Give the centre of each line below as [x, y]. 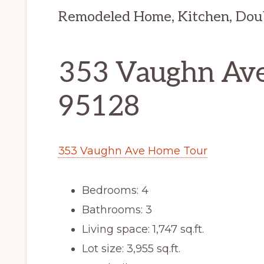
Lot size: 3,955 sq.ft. [131, 248]
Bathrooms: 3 [117, 209]
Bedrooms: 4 [115, 190]
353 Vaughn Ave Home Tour [133, 151]
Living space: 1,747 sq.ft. [143, 229]
